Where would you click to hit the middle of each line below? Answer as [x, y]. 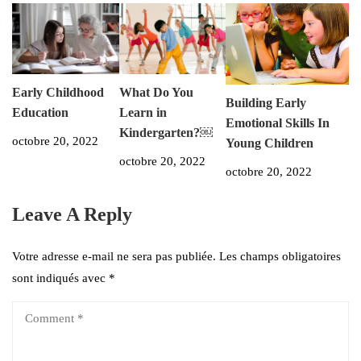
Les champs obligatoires [280, 257]
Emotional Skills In [278, 123]
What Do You [156, 92]
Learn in [143, 112]
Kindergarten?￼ [166, 132]
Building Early [266, 103]
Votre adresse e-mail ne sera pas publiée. [114, 257]
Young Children [270, 143]
